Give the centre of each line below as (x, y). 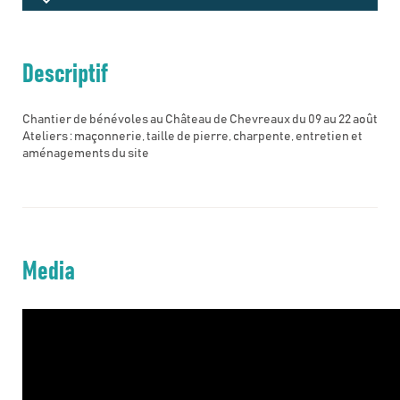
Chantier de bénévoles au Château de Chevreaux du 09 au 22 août (200, 119)
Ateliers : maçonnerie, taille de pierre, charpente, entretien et (192, 136)
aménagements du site (86, 153)
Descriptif (65, 74)
